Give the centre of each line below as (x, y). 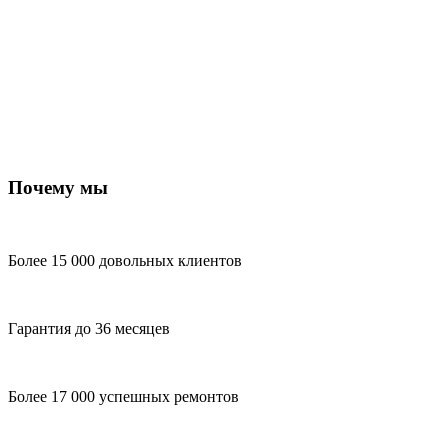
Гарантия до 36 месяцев (89, 328)
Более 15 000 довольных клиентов (125, 260)
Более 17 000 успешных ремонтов (123, 396)
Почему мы (58, 188)
